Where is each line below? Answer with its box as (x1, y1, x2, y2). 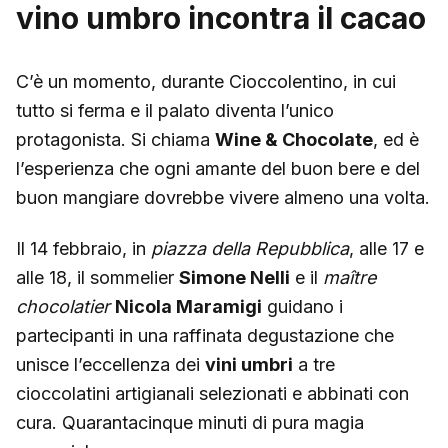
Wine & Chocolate (215, 128, 373, 150)
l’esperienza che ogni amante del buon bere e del (16, 157, 420, 179)
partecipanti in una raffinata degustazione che (16, 325, 394, 346)
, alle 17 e (349, 238, 424, 259)
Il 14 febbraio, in (16, 238, 151, 259)
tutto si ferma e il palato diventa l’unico (16, 99, 334, 121)
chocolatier (16, 296, 110, 317)
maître (323, 267, 376, 288)
